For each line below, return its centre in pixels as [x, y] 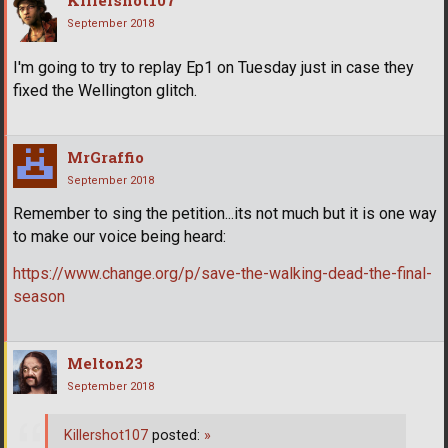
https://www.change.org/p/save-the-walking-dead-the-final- [222, 273]
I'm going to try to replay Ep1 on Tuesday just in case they [213, 67]
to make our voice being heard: [119, 236]
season [39, 296]
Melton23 [105, 362]
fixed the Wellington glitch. [105, 90]
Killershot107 [106, 435]
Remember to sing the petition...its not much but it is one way [225, 213]
